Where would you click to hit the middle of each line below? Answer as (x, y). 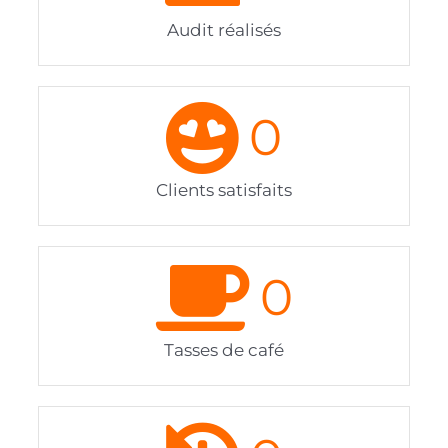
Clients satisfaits (224, 189)
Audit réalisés (224, 29)
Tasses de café (224, 350)
